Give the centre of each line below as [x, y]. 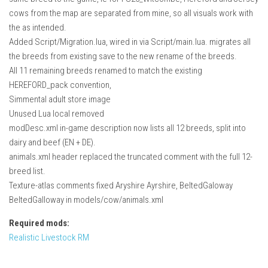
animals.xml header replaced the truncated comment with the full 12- [131, 157]
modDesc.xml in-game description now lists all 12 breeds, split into [127, 128]
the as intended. [38, 28]
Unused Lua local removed [57, 114]
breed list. [27, 171]
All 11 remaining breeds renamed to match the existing [106, 71]
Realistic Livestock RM [49, 238]
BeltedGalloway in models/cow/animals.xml [86, 200]
